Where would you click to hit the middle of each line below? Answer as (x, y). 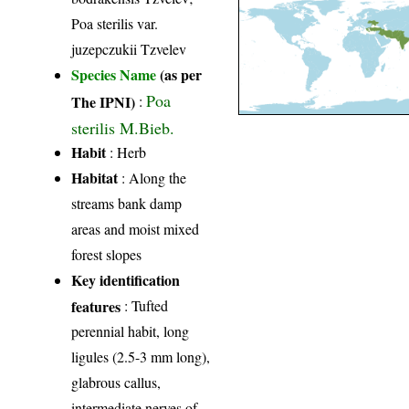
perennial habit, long (131, 330)
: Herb (126, 152)
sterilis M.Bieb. (123, 126)
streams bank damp (127, 203)
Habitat (95, 177)
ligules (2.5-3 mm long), (141, 356)
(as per (181, 74)
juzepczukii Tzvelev (129, 48)
